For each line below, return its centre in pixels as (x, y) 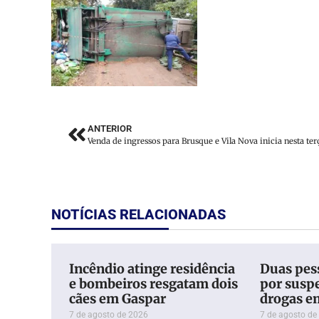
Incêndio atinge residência (152, 269)
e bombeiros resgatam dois (153, 284)
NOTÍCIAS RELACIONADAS (138, 215)
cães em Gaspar (117, 299)
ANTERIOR (109, 129)
